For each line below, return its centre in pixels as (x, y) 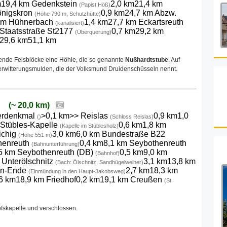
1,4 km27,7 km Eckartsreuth (134, 22)
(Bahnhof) (107, 153)
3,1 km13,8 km (169, 162)
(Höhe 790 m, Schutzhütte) (68, 14)
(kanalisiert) (70, 23)
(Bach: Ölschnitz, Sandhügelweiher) (99, 162)
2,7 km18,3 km (152, 171)
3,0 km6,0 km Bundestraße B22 (109, 134)
